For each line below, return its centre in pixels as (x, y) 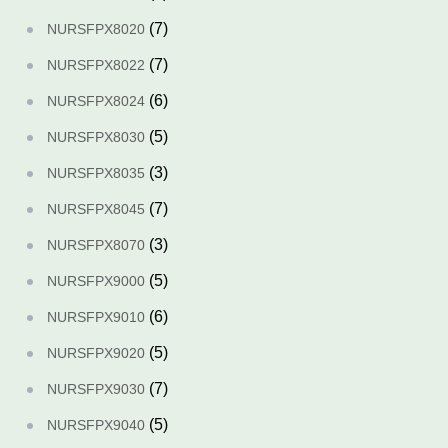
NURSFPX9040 (96, 425)
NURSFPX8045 (96, 209)
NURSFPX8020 (96, 29)
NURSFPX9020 (96, 353)
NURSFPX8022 (96, 65)
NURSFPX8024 (96, 101)
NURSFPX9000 (96, 281)
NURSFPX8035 (96, 173)
